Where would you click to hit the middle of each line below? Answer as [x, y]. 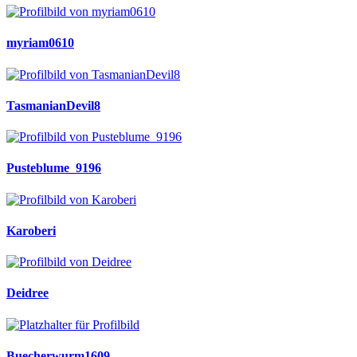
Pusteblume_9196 [54, 168]
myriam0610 [40, 43]
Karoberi [31, 230]
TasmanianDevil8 [53, 105]
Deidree [27, 293]
